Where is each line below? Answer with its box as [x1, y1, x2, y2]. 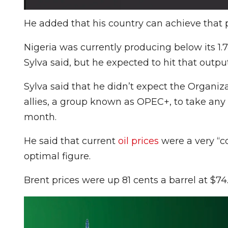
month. [24, 111, 56, 123]
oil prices [118, 135, 159, 147]
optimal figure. [24, 150, 91, 162]
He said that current [24, 135, 118, 147]
